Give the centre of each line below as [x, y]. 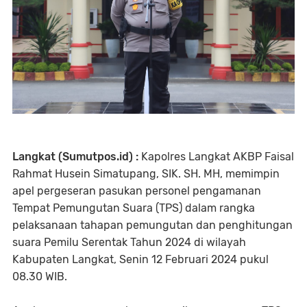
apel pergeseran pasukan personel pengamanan [137, 191]
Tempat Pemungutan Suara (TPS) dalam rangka [134, 208]
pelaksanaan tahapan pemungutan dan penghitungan [152, 225]
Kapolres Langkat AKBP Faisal [218, 157]
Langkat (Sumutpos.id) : [77, 157]
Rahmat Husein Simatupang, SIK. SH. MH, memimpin [146, 174]
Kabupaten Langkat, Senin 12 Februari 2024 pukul [140, 260]
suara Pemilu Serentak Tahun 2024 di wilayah [129, 243]
